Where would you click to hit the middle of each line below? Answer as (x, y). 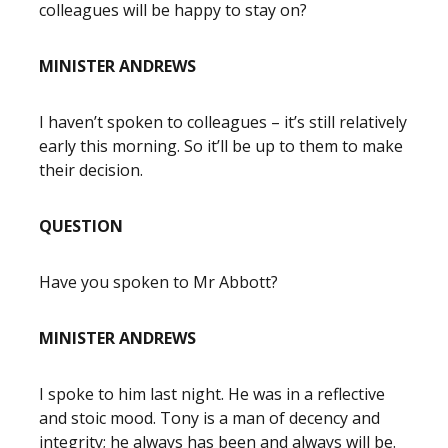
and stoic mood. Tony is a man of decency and (209, 418)
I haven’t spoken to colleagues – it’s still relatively (223, 122)
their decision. (91, 170)
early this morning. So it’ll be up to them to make (221, 146)
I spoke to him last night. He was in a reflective (212, 394)
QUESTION (81, 226)
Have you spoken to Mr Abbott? (158, 282)
